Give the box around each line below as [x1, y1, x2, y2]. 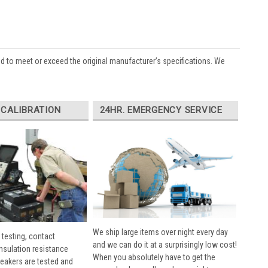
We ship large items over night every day [92, 227, 228, 237]
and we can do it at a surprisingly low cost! [92, 239, 237, 249]
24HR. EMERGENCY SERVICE [99, 104, 223, 115]
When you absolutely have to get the [92, 252, 215, 262]
